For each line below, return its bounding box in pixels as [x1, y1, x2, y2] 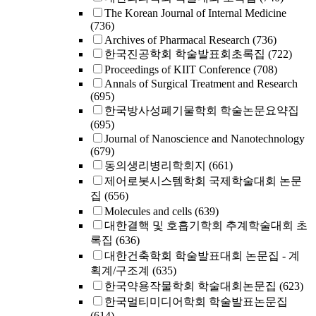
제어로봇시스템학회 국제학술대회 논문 [104, 175, 302, 187]
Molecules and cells [104, 205, 192, 217]
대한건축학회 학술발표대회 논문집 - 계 [104, 250, 300, 262]
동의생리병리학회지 [104, 159, 206, 171]
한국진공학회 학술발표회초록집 [104, 48, 265, 60]
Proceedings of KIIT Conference [104, 63, 250, 75]
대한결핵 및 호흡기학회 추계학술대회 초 [104, 219, 308, 231]
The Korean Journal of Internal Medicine [104, 7, 286, 19]
